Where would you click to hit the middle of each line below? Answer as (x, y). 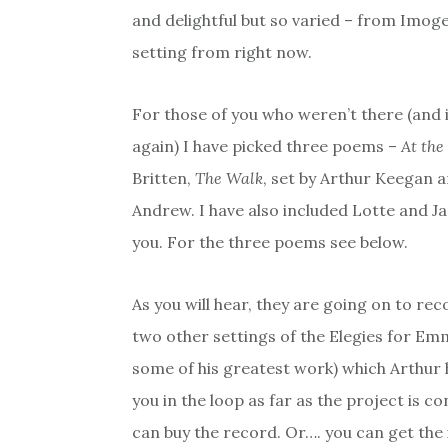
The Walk (229, 178)
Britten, (163, 178)
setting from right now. (222, 52)
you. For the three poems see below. (270, 242)
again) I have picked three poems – (266, 146)
